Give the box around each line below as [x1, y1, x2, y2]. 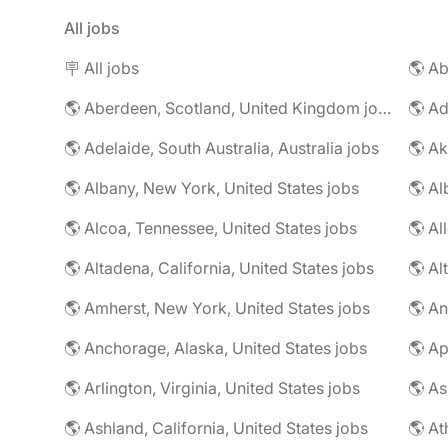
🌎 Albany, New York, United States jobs [64, 178, 359, 198]
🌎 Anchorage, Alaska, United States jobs [64, 338, 367, 358]
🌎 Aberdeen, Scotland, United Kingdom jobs [378, 98, 391, 118]
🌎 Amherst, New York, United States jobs [64, 298, 370, 318]
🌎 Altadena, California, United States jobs [64, 258, 374, 278]
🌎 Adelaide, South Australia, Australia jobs [64, 138, 379, 158]
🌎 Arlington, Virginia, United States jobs [64, 378, 360, 398]
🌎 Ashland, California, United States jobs [64, 418, 368, 438]
